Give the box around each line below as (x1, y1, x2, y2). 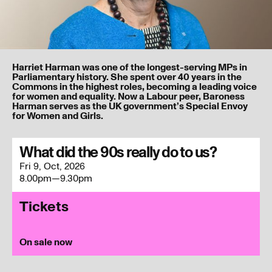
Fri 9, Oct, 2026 (19, 159, 85, 173)
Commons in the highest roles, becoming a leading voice (12, 80, 257, 93)
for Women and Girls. (12, 109, 103, 123)
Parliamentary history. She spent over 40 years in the (12, 70, 242, 84)
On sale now (19, 235, 72, 249)
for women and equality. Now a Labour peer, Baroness (12, 89, 245, 103)
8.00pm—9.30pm (19, 171, 92, 185)
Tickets (19, 196, 69, 217)
